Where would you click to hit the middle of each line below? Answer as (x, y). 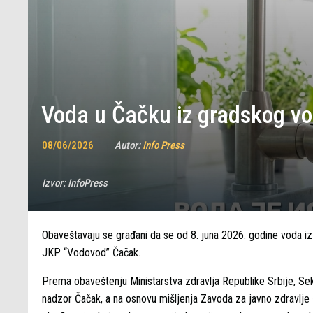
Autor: (129, 145)
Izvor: (55, 183)
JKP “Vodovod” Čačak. (91, 252)
